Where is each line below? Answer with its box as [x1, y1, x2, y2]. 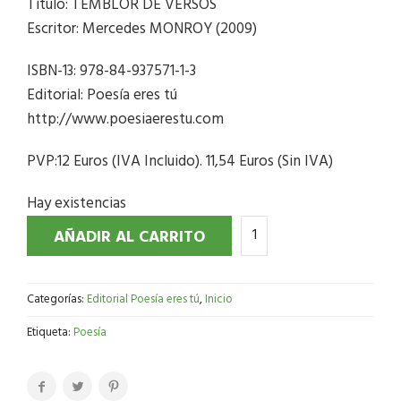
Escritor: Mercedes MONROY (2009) [27, 16, 257, 41]
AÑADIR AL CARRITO [54, 224, 205, 251]
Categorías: [27, 289, 87, 309]
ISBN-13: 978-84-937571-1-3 [27, 58, 196, 83]
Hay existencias [27, 191, 126, 216]
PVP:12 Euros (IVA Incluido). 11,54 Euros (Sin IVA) [27, 149, 333, 174]
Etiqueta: [27, 322, 73, 342]
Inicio [205, 289, 233, 309]
